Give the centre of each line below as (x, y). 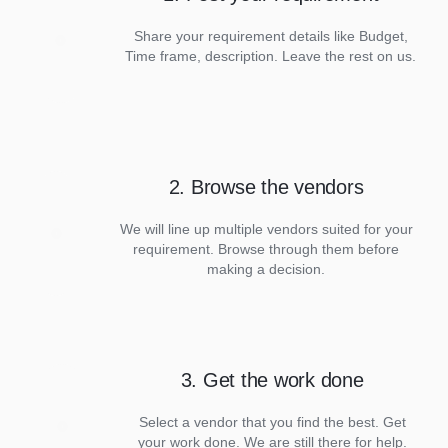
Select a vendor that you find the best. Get (272, 422)
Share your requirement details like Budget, (270, 36)
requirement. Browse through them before (266, 249)
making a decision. (266, 269)
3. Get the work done (272, 380)
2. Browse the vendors (266, 187)
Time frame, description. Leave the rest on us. (271, 56)
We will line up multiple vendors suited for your (266, 229)
